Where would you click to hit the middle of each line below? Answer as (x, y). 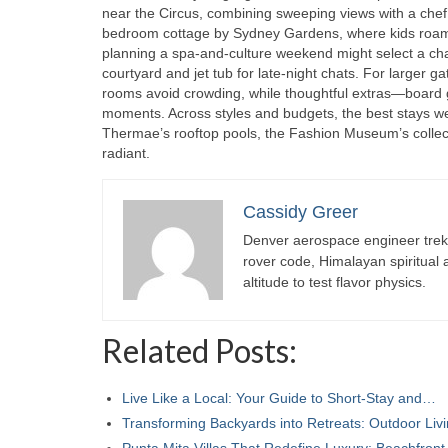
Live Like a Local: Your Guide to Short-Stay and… (279, 397)
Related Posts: (199, 350)
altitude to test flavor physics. (334, 281)
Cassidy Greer (300, 211)
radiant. (126, 152)
